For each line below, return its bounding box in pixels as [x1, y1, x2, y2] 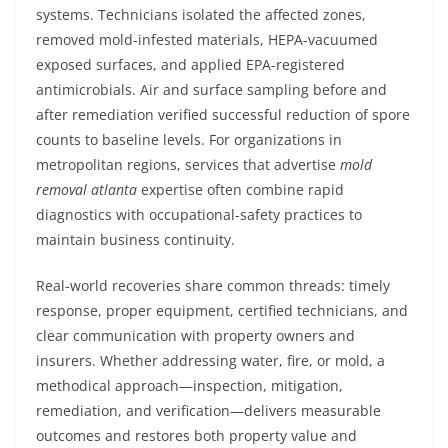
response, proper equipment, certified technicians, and [36, 301, 408, 320]
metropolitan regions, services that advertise [36, 155, 340, 174]
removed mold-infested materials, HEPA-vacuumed [36, 30, 378, 49]
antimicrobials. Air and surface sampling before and [36, 80, 387, 99]
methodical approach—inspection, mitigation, [36, 376, 343, 395]
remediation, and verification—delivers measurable [36, 401, 381, 420]
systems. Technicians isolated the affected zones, [36, 5, 366, 24]
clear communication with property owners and [36, 326, 355, 345]
